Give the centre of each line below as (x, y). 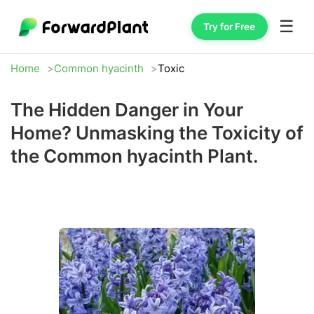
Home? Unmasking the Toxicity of (157, 133)
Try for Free (230, 26)
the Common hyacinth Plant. (135, 156)
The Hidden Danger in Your (127, 110)
